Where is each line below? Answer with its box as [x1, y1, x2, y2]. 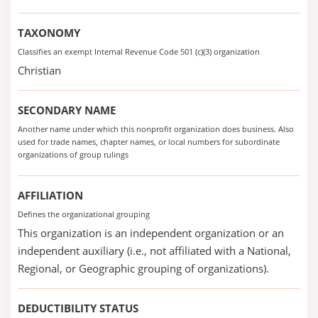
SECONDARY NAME [18, 103, 116, 117]
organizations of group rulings [18, 149, 128, 160]
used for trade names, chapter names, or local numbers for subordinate [18, 136, 280, 147]
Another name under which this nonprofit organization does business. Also [18, 124, 294, 134]
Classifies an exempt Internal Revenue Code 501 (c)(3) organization [18, 46, 260, 57]
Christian [18, 63, 61, 77]
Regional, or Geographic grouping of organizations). [18, 261, 269, 275]
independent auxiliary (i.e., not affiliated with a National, [18, 243, 291, 258]
